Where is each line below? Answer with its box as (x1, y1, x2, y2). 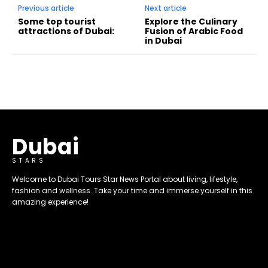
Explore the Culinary (145, 15, 238, 28)
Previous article (18, 2, 74, 13)
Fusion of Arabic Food (145, 25, 243, 37)
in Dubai (145, 34, 182, 47)
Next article (145, 2, 187, 13)
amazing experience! (12, 196, 89, 207)
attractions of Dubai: (18, 25, 114, 37)
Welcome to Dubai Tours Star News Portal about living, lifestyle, (12, 173, 237, 184)
